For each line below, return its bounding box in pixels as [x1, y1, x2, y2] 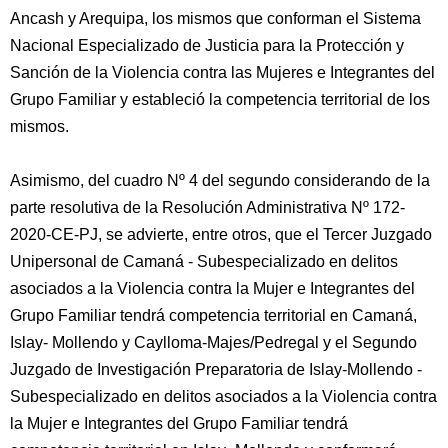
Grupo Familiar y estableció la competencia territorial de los [10, 91, 430, 108]
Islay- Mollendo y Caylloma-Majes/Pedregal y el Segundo [10, 334, 417, 351]
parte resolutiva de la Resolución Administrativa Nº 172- [10, 199, 405, 216]
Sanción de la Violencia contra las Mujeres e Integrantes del [10, 64, 435, 81]
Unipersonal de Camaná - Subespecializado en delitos [10, 253, 398, 270]
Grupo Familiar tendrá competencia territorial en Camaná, [10, 307, 417, 324]
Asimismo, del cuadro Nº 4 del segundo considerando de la [10, 172, 430, 189]
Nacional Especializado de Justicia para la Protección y [10, 37, 404, 54]
